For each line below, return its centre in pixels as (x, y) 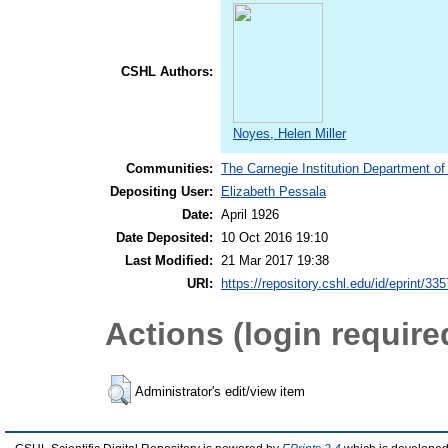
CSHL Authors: (167, 72)
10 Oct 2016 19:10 (274, 238)
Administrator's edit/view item (220, 391)
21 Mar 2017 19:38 (275, 261)
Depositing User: (161, 192)
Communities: (169, 169)
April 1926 (250, 215)
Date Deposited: (164, 238)
